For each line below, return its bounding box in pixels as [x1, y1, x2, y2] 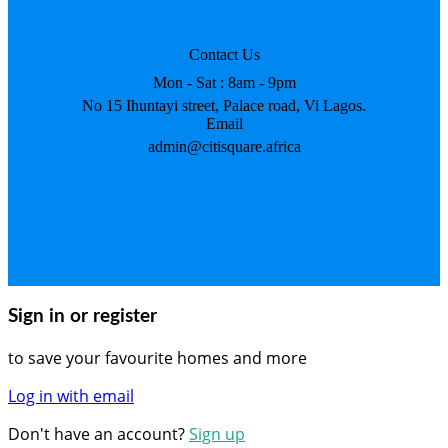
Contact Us [188, 46, 260, 64]
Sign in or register [8, 306, 157, 326]
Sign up [189, 422, 245, 445]
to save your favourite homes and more [8, 346, 307, 369]
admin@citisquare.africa [147, 138, 301, 156]
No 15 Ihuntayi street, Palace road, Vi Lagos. [82, 97, 366, 115]
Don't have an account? [8, 422, 189, 445]
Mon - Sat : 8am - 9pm [152, 74, 296, 92]
